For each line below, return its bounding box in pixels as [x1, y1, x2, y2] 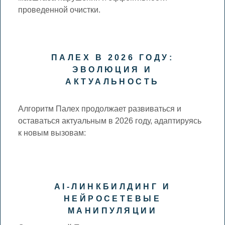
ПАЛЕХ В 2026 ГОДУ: [51, 53, 174, 62]
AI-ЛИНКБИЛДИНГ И [54, 182, 171, 191]
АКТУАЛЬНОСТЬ [65, 77, 160, 86]
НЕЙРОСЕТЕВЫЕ [63, 194, 162, 203]
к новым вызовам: [18, 128, 86, 137]
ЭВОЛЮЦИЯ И [72, 65, 153, 74]
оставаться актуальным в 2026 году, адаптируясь [18, 116, 202, 125]
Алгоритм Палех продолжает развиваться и [18, 104, 182, 113]
